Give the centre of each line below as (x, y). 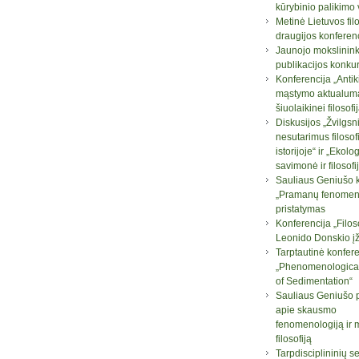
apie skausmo (306, 310)
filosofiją (294, 339)
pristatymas (301, 209)
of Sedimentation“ (314, 281)
